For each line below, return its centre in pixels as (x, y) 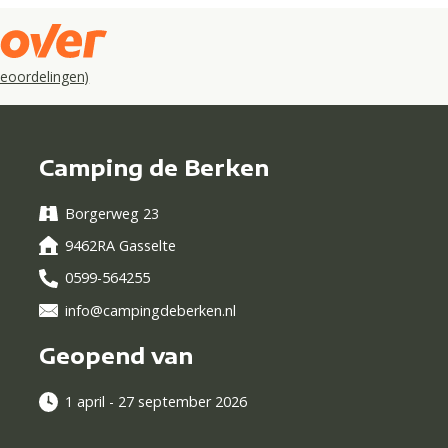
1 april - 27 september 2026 (156, 402)
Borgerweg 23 (112, 214)
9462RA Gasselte (121, 246)
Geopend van (116, 355)
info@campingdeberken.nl (151, 310)
